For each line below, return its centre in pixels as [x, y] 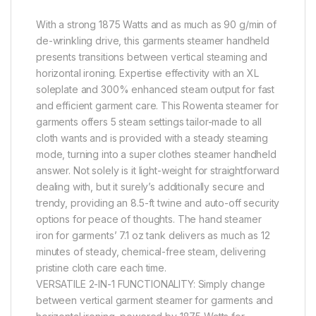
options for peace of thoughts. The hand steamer [149, 219]
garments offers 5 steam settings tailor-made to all [149, 121]
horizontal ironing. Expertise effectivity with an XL [147, 73]
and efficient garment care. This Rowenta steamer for [157, 105]
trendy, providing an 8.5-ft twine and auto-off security [158, 202]
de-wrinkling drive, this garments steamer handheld [153, 40]
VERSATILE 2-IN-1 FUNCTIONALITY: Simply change [151, 284]
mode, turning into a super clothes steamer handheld [156, 154]
